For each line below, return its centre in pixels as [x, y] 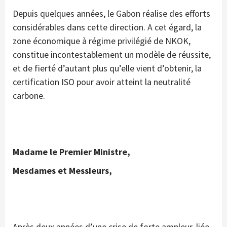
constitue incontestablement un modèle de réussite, [112, 55]
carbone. [29, 96]
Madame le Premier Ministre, [71, 152]
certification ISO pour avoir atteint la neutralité [102, 82]
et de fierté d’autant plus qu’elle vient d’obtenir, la [107, 68]
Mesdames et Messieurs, [62, 171]
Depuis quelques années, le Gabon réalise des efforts [111, 14]
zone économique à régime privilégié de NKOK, [102, 41]
